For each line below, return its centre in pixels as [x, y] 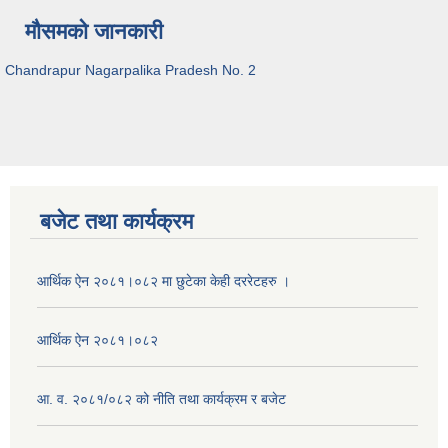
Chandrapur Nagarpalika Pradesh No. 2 [130, 69]
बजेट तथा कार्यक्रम [116, 221]
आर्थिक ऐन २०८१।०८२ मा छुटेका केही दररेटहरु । [163, 280]
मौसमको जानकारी [94, 31]
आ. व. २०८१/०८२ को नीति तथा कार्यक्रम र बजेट [161, 398]
